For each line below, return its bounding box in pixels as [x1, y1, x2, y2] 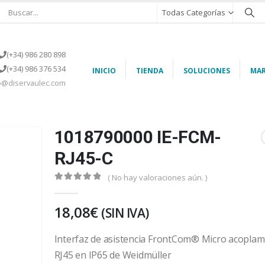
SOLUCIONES [183, 66, 230, 76]
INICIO [92, 66, 116, 76]
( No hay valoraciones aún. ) [107, 172, 207, 183]
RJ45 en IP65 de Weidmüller [54, 248, 172, 261]
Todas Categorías [161, 7, 226, 18]
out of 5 [59, 183, 93, 192]
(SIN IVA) [101, 204, 149, 221]
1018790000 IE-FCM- [54, 127, 222, 147]
